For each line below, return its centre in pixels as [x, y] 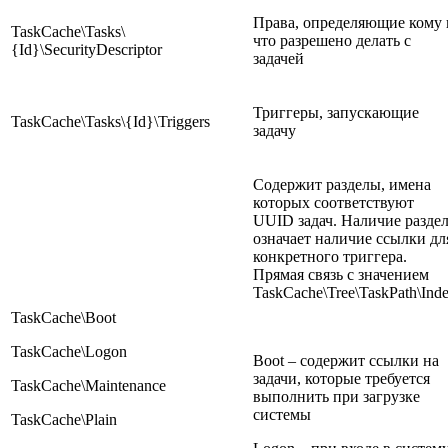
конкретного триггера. [330, 256]
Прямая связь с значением [341, 274]
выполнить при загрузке [336, 396]
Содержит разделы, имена [342, 184]
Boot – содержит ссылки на [346, 360]
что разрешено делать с [332, 40]
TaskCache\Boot [63, 317]
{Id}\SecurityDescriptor [86, 49]
